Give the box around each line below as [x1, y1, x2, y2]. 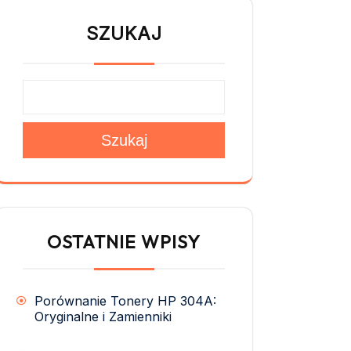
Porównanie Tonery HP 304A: [34, 292, 216, 309]
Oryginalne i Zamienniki [34, 308, 172, 324]
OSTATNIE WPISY [47, 230, 201, 253]
